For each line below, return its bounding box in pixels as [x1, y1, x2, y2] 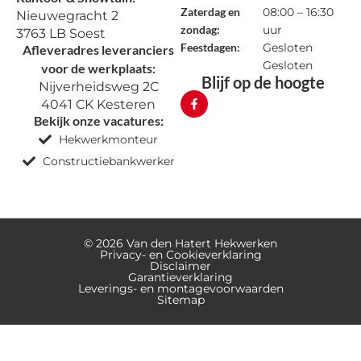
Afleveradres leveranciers [23, 42, 174, 57]
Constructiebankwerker [42, 154, 175, 168]
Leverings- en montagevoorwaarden [77, 281, 284, 296]
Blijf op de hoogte [201, 73, 325, 92]
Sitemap [156, 293, 205, 307]
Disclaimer [150, 259, 211, 273]
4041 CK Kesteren [41, 97, 156, 112]
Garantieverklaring [128, 270, 233, 284]
